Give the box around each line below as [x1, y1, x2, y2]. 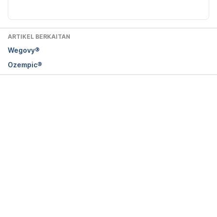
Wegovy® [8, 46, 40, 55]
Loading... [99, 100, 132, 108]
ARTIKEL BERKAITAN [8, 33, 70, 41]
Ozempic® [8, 61, 42, 69]
